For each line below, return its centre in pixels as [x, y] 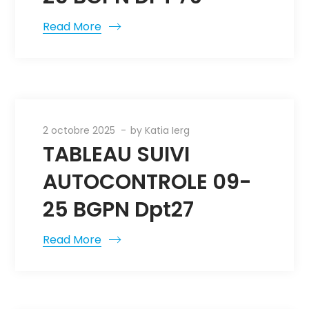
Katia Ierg [168, 130]
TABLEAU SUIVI [117, 154]
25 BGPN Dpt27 [119, 210]
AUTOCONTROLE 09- [148, 182]
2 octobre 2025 [79, 130]
